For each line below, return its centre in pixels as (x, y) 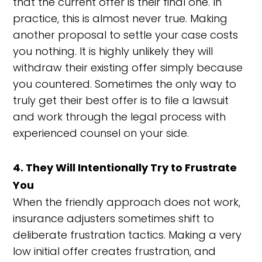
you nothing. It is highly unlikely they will (113, 51)
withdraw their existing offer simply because (128, 68)
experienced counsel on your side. (101, 133)
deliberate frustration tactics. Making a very (127, 235)
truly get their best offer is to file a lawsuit (121, 100)
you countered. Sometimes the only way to (125, 84)
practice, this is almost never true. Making (120, 18)
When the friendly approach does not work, (127, 202)
